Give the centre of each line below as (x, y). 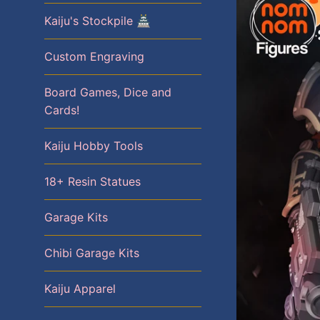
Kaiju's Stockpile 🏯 (97, 21)
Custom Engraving (94, 56)
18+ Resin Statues (92, 181)
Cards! (62, 110)
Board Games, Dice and (108, 92)
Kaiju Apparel (80, 289)
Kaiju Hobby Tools (94, 146)
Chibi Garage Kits (92, 253)
